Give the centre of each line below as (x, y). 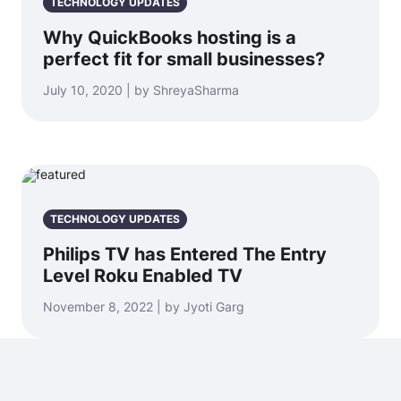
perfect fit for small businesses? (184, 59)
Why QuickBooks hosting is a (170, 38)
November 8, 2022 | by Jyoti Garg (144, 307)
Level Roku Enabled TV (143, 276)
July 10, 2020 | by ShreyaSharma (141, 90)
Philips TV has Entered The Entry (185, 254)
